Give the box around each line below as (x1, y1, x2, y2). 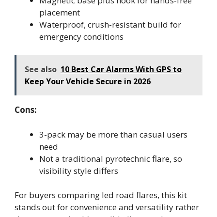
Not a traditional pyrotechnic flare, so (39, 153, 182, 164)
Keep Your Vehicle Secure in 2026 (25, 76, 151, 87)
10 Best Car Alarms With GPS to (61, 64, 182, 75)
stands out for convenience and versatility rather (15, 201, 199, 213)
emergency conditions (39, 31, 124, 42)
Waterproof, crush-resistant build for (39, 18, 181, 30)
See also (25, 64, 57, 75)
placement (39, 6, 80, 18)
